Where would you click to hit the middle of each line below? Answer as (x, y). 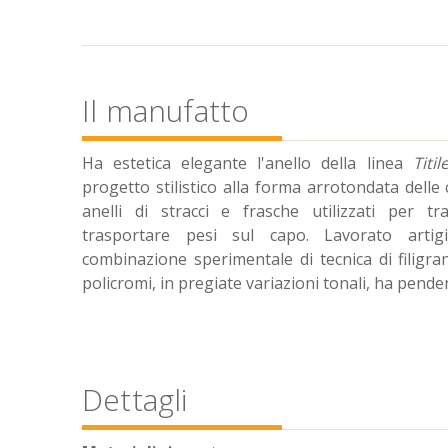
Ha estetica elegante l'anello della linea (247, 163)
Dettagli (135, 400)
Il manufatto (166, 111)
